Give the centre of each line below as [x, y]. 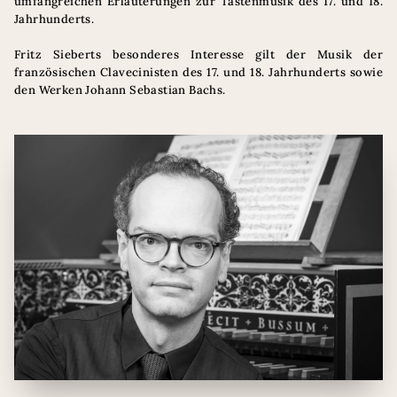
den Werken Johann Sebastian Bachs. [120, 90]
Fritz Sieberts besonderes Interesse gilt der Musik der [198, 54]
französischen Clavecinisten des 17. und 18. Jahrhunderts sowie [198, 72]
